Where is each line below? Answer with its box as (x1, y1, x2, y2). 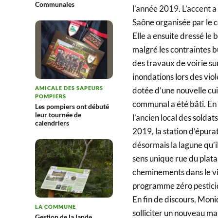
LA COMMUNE (35, 203, 76, 210)
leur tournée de (35, 110, 81, 119)
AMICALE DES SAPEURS (35, 84, 103, 91)
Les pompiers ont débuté (35, 102, 109, 110)
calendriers (35, 118, 69, 127)
